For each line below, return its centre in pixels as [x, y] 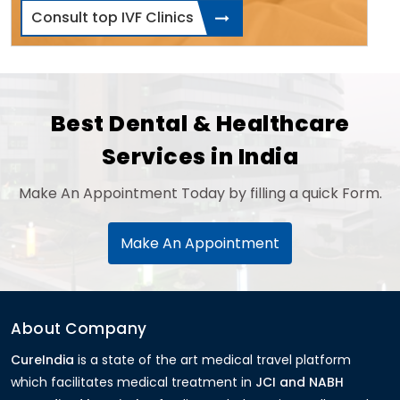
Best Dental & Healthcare [200, 124]
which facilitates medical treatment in [133, 383]
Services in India [200, 157]
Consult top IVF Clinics [112, 18]
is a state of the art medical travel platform [212, 360]
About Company [79, 329]
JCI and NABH [300, 383]
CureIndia [42, 360]
